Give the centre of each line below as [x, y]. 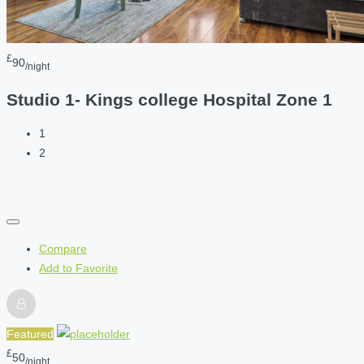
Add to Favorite [78, 269]
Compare [63, 249]
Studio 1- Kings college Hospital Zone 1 [169, 99]
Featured [30, 334]
